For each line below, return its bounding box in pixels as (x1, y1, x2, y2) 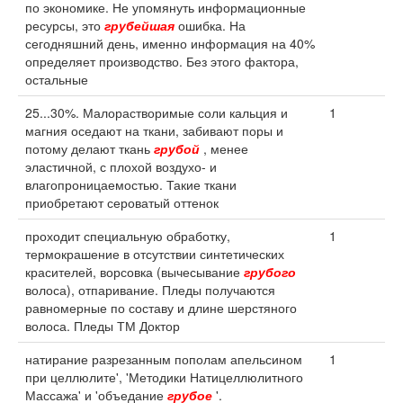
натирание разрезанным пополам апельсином (25, 350, 302, 368)
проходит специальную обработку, (25, 227, 230, 245)
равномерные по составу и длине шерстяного (25, 299, 297, 317)
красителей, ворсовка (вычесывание (25, 263, 244, 281)
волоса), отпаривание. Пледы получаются (25, 281, 275, 299)
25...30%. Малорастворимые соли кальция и (25, 103, 288, 121)
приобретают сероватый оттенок (25, 193, 219, 211)
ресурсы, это (25, 16, 104, 34)
